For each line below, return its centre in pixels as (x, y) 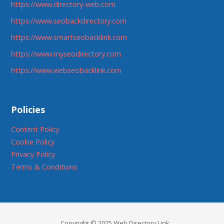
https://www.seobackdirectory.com (69, 21)
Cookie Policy (33, 142)
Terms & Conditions (44, 167)
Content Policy (35, 129)
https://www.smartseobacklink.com (69, 37)
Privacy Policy (33, 154)
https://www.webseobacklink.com (66, 70)
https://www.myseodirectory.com (66, 54)
